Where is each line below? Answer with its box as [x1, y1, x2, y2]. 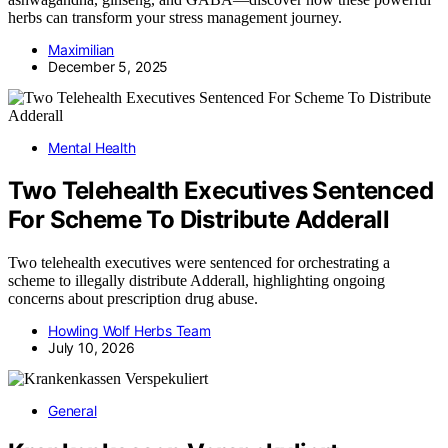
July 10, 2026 [48, 338, 135, 356]
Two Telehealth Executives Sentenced [8, 175, 433, 205]
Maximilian [48, 40, 115, 58]
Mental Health [48, 138, 136, 156]
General [48, 401, 97, 419]
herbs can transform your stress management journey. [8, 8, 342, 26]
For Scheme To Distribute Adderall [8, 204, 390, 234]
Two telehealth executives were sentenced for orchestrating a [8, 253, 390, 271]
